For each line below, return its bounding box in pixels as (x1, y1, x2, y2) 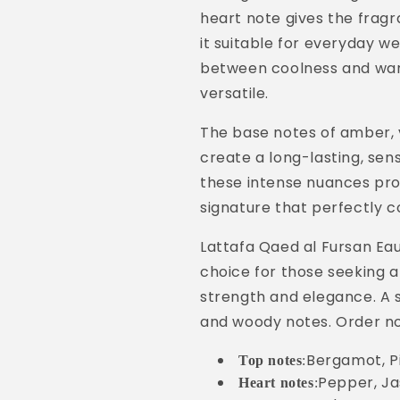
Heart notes (238, 375, 314, 390)
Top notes (238, 353, 303, 368)
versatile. (200, 83, 269, 104)
